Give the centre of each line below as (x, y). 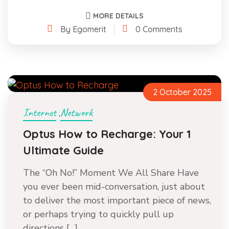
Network (76, 112)
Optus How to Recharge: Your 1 (107, 134)
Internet (40, 112)
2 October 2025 (182, 92)
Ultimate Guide (63, 150)
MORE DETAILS (118, 16)
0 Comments (159, 29)
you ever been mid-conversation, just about (114, 187)
